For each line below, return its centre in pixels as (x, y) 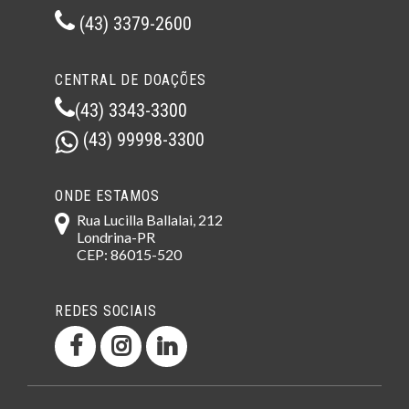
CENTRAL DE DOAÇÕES (131, 80)
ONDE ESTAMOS (107, 196)
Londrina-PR (116, 237)
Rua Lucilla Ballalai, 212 (150, 220)
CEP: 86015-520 (129, 254)
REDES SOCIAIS (106, 311)
